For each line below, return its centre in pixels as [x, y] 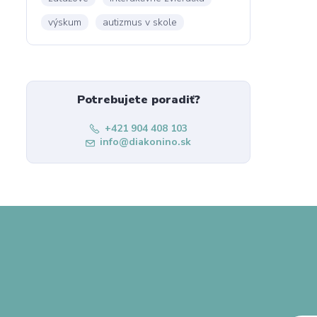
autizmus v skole [140, 22]
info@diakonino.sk [146, 142]
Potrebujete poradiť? [138, 100]
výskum [65, 22]
